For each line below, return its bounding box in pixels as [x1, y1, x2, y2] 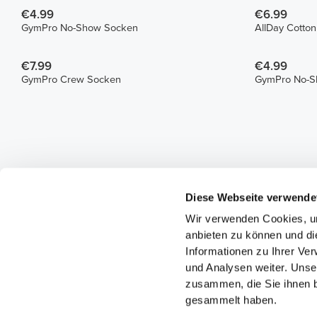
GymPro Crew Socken [21, 73, 122, 86]
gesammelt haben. [185, 294, 277, 306]
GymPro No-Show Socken [21, 22, 139, 35]
